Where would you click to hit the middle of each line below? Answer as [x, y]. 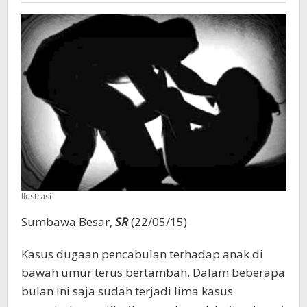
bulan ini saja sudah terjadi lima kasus [127, 291]
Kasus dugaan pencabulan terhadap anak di [142, 254]
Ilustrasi [36, 197]
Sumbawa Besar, [68, 222]
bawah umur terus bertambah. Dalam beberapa [153, 273]
